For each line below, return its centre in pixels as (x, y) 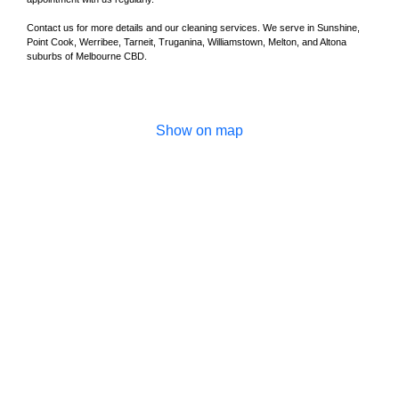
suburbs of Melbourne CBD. (87, 57)
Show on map (199, 131)
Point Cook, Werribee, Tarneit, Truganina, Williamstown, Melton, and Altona (187, 42)
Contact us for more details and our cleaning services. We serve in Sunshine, (193, 28)
